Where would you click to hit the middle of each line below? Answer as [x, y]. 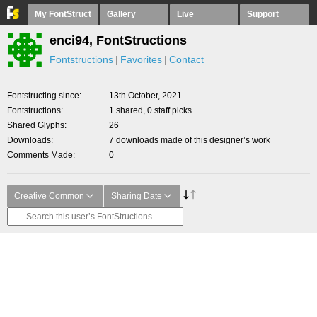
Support [263, 14]
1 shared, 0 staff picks [150, 110]
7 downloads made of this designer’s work [190, 140]
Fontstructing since [43, 96]
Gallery [121, 14]
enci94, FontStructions [118, 40]
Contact [186, 59]
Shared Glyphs [36, 125]
